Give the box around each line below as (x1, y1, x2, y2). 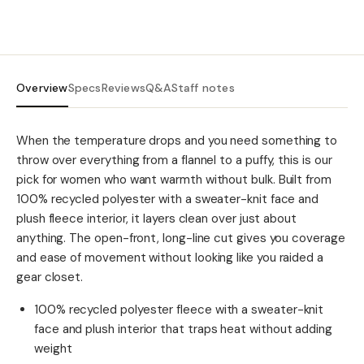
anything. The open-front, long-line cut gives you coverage (16, 230, 345, 247)
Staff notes (171, 80, 235, 96)
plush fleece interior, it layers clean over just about (16, 210, 297, 227)
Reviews (101, 80, 145, 96)
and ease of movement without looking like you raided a (16, 249, 323, 266)
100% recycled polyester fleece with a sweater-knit (34, 301, 324, 318)
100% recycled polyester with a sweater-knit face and (16, 191, 319, 208)
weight (34, 340, 72, 357)
